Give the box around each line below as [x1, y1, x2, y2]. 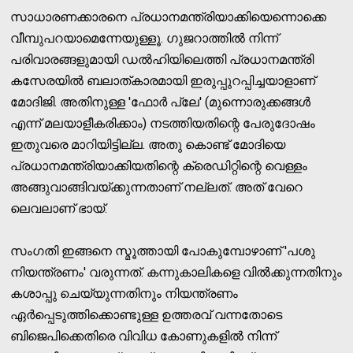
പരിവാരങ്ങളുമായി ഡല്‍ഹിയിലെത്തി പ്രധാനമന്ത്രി [10, 51, 314, 67]
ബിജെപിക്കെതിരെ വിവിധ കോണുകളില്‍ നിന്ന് [10, 328, 277, 344]
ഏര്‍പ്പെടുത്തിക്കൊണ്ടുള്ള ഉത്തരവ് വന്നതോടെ [10, 307, 283, 322]
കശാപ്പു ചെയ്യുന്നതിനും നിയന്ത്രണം [10, 285, 239, 301]
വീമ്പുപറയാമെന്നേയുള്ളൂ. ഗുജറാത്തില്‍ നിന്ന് [10, 30, 279, 46]
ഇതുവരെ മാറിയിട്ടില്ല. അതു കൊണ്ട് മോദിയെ [10, 136, 286, 152]
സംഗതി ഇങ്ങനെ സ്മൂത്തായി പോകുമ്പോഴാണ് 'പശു [10, 243, 316, 258]
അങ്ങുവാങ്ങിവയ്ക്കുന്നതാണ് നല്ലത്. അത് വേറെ [10, 179, 303, 195]
